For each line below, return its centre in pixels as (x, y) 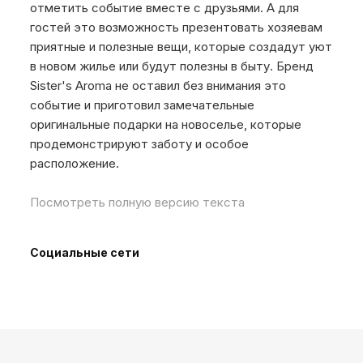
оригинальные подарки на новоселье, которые (166, 124)
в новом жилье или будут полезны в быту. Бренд (172, 66)
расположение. (75, 163)
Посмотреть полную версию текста (138, 202)
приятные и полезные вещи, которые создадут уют (181, 46)
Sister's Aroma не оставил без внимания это (158, 85)
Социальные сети (85, 253)
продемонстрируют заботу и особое (140, 143)
